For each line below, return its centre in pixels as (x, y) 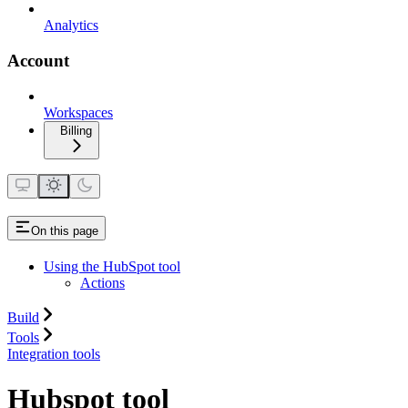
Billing (76, 130)
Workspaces (78, 112)
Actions (102, 283)
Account (38, 60)
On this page (65, 231)
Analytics (71, 25)
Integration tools (54, 354)
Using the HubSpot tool (112, 267)
